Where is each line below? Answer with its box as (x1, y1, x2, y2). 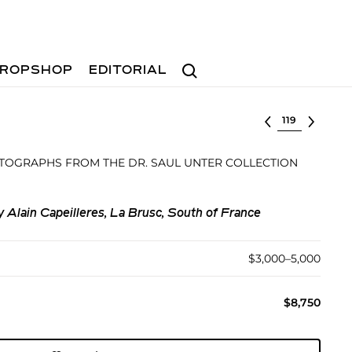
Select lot (277, 112, 331, 126)
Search (175, 56, 216, 71)
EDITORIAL (89, 64, 168, 77)
